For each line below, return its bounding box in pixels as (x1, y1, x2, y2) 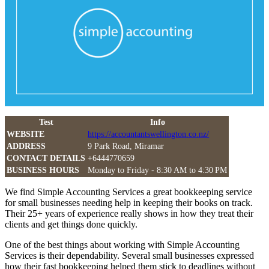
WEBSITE (7, 130, 44, 139)
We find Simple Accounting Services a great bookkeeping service (5, 187, 252, 198)
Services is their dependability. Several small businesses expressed (5, 250, 254, 261)
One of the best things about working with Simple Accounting (5, 240, 240, 250)
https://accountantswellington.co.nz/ (88, 130, 209, 139)
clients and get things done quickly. (5, 219, 140, 230)
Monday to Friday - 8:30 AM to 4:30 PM (88, 166, 227, 175)
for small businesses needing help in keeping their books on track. (5, 198, 253, 208)
